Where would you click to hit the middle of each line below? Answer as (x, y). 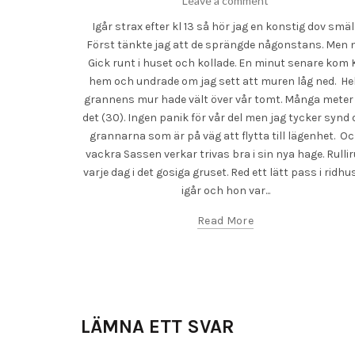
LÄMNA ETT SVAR (158, 326)
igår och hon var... (225, 191)
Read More (225, 221)
